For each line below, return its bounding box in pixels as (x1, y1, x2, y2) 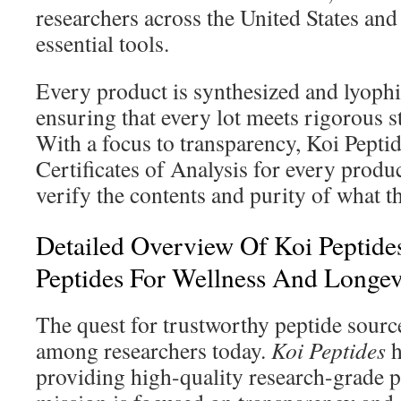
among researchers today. (36, 335, 271, 365)
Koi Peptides (271, 335, 386, 365)
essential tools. (36, 28, 169, 58)
